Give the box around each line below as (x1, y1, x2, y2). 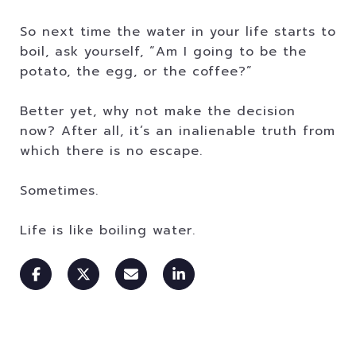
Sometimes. (20, 181, 99, 200)
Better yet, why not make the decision (20, 102, 296, 121)
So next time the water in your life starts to (20, 22, 336, 41)
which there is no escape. (20, 141, 203, 161)
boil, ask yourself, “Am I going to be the (20, 42, 307, 61)
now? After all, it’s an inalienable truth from (20, 122, 335, 141)
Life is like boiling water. (20, 221, 195, 240)
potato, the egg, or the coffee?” (20, 62, 253, 81)
